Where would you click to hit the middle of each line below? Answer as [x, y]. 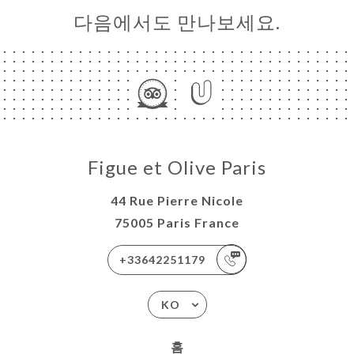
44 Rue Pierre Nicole [177, 200]
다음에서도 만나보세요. [177, 21]
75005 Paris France [177, 222]
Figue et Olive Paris [177, 167]
